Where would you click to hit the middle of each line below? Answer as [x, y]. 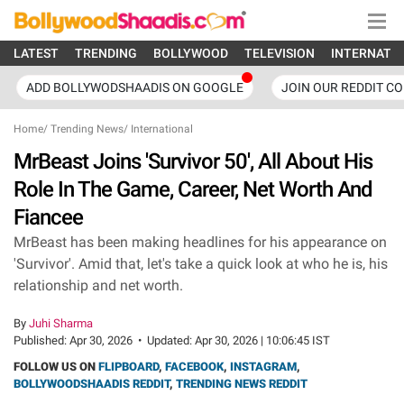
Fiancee [48, 217]
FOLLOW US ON [56, 367]
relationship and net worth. [98, 285]
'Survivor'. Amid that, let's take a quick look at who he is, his [201, 264]
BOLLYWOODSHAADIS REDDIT [92, 384]
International [162, 129]
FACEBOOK [194, 367]
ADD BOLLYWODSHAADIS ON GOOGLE [135, 87]
